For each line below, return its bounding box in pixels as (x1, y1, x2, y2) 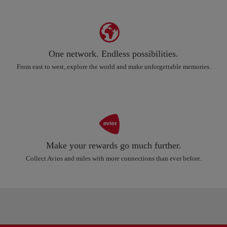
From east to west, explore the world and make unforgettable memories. (16, 63, 211, 71)
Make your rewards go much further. (46, 140, 181, 151)
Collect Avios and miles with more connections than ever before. (25, 155, 202, 163)
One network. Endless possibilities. (49, 49, 178, 59)
